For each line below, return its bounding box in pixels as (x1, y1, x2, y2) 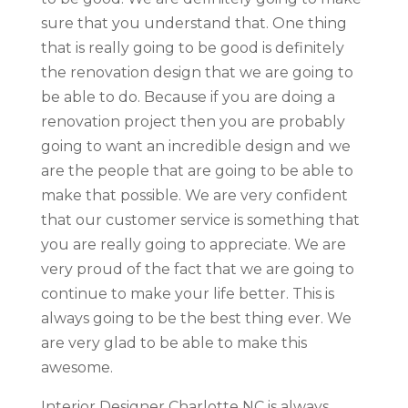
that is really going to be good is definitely (40, 38, 344, 56)
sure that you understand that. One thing (40, 14, 347, 32)
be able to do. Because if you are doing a (40, 87, 335, 106)
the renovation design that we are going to (40, 63, 353, 81)
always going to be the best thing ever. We (40, 309, 352, 327)
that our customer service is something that (40, 210, 360, 229)
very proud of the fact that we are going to (40, 260, 354, 278)
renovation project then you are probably (40, 112, 345, 130)
